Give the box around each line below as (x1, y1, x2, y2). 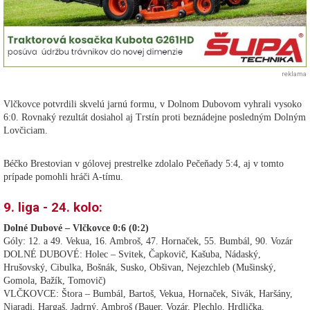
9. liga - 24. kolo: (3, 199, 102, 216)
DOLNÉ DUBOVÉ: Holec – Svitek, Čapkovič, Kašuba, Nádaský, (3, 249, 261, 260)
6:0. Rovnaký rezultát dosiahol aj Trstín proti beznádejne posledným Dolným (3, 112, 306, 123)
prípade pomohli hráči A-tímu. (3, 172, 123, 183)
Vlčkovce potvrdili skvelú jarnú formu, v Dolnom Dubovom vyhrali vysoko (3, 99, 302, 110)
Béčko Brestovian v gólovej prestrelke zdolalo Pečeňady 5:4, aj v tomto (3, 158, 284, 170)
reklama (282, 70, 307, 78)
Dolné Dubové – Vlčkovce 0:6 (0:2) (3, 223, 149, 234)
